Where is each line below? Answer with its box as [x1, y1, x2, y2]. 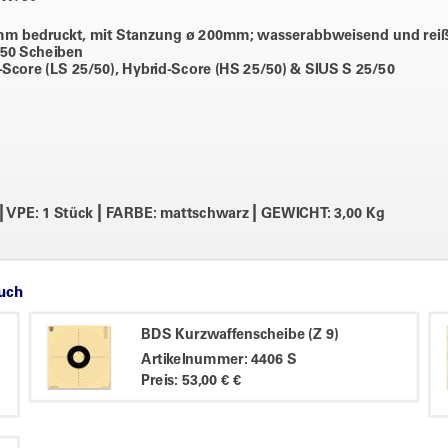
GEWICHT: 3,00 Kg [257, 207, 385, 222]
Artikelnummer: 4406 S [141, 353, 297, 368]
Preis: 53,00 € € [141, 374, 241, 390]
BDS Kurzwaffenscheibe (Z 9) [141, 327, 339, 343]
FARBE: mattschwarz [102, 207, 253, 222]
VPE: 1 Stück [4, 207, 97, 222]
